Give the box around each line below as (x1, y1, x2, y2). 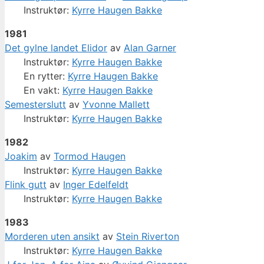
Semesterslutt (5, 98, 66, 111)
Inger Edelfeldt (63, 179, 128, 191)
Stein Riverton (116, 230, 179, 243)
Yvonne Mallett (82, 98, 150, 111)
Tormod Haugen (54, 150, 126, 163)
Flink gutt (5, 179, 47, 191)
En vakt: (24, 84, 62, 97)
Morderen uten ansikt (5, 230, 100, 243)
